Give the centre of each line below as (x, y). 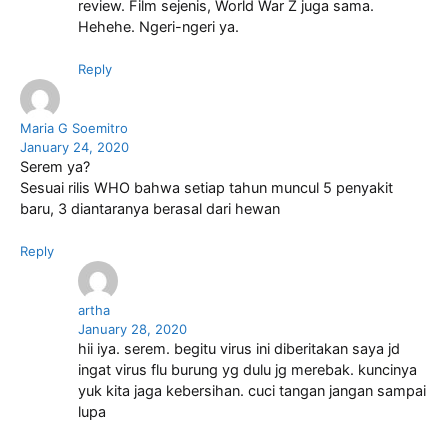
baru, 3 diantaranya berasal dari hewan (150, 208)
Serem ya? (55, 166)
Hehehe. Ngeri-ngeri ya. (158, 27)
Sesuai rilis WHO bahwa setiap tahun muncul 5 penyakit (206, 187)
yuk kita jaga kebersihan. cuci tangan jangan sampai (251, 390)
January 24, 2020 (74, 146)
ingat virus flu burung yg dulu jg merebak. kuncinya (247, 369)
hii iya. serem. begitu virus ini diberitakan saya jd (238, 348)
